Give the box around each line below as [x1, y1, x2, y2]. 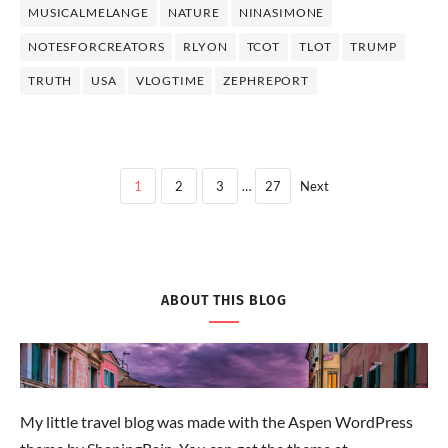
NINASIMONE [238, 4, 325, 20]
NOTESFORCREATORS [28, 38, 165, 54]
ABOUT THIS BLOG [161, 291, 287, 309]
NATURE [167, 4, 220, 20]
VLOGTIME [135, 72, 205, 88]
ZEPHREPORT [223, 72, 309, 88]
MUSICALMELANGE [28, 4, 149, 20]
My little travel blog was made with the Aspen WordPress [20, 411, 413, 431]
